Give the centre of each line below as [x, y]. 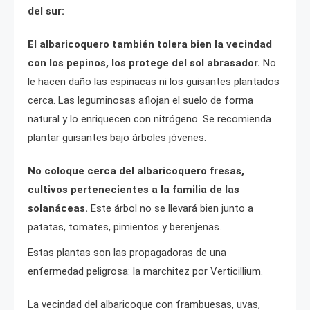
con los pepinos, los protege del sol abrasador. [145, 63]
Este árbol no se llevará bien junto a [172, 208]
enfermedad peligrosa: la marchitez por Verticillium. [145, 271]
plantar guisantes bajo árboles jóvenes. [117, 137]
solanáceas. [59, 208]
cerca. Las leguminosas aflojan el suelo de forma [140, 100]
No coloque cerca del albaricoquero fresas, [136, 171]
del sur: [46, 11]
